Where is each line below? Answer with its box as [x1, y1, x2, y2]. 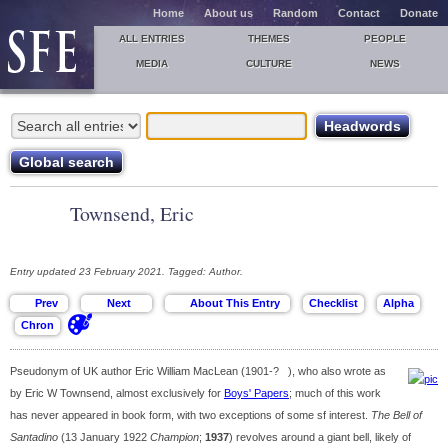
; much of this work [289, 387, 381, 400]
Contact [338, 7, 380, 19]
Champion [150, 431, 199, 444]
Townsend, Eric [70, 200, 194, 227]
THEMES [247, 33, 290, 44]
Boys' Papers [224, 387, 289, 400]
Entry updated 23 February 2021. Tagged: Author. [10, 266, 243, 277]
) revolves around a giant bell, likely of [229, 431, 411, 444]
